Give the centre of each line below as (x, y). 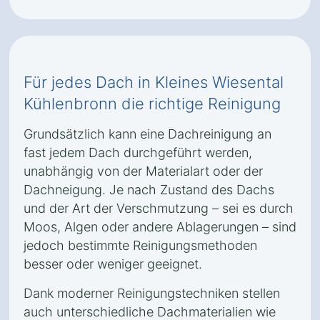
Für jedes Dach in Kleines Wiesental (154, 82)
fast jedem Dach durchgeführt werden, (138, 152)
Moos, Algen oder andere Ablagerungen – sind (160, 227)
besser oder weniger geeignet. (113, 264)
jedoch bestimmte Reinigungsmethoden (140, 245)
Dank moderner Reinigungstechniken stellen (152, 293)
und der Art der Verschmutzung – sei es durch (159, 208)
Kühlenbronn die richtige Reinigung (152, 104)
